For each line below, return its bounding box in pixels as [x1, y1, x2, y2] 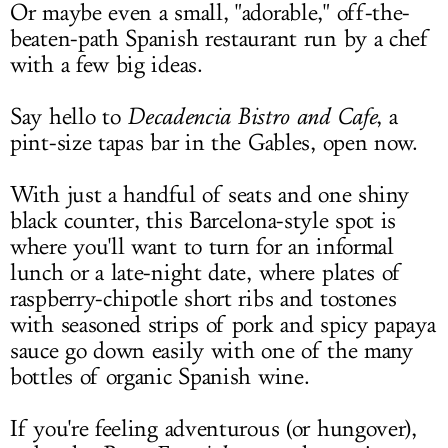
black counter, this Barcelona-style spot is [10, 207, 397, 235]
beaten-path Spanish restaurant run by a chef [10, 25, 429, 53]
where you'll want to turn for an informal [10, 233, 394, 261]
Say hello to [10, 103, 128, 131]
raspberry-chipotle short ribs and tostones [10, 285, 397, 313]
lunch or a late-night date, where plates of [10, 259, 402, 287]
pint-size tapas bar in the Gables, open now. [10, 129, 418, 157]
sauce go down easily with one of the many [10, 337, 413, 365]
